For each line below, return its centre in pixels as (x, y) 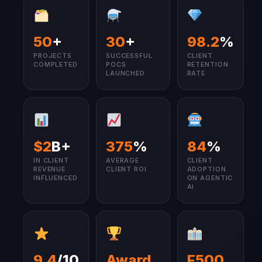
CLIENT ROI (126, 169)
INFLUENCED (56, 178)
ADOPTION (206, 169)
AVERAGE (123, 160)
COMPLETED (56, 64)
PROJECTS (53, 56)
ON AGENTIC (210, 178)
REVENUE (50, 169)
